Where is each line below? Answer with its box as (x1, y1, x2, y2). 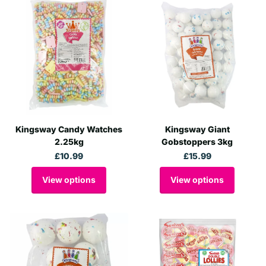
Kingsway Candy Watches (15, 124, 122, 135)
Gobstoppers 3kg (161, 137, 233, 147)
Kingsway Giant (164, 124, 230, 135)
